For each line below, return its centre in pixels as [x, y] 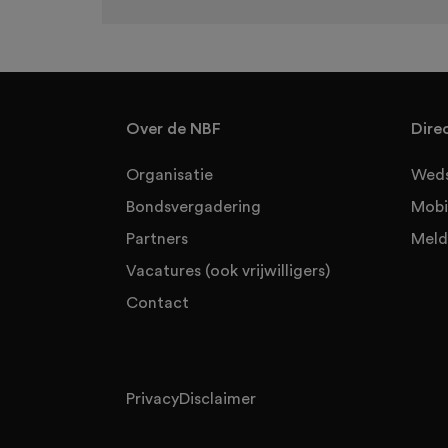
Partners [157, 239]
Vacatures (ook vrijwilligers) [228, 271]
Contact [157, 303]
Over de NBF [173, 129]
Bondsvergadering [193, 207]
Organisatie [169, 175]
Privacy [152, 399]
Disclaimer [217, 399]
